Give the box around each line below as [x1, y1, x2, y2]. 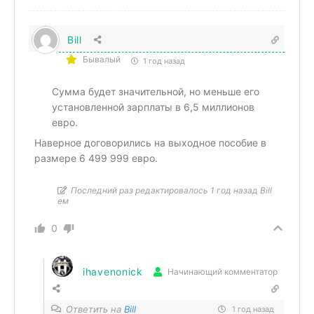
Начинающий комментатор [167, 266, 278, 278]
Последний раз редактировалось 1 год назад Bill [71, 184, 272, 196]
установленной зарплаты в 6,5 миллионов [52, 100, 254, 113]
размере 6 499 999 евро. [34, 151, 158, 164]
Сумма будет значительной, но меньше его [52, 85, 259, 97]
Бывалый [83, 53, 121, 64]
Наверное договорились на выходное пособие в [34, 136, 266, 149]
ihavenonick [83, 266, 143, 278]
